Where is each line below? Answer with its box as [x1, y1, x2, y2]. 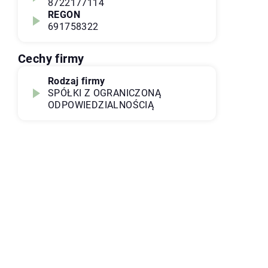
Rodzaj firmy [48, 75, 105, 87]
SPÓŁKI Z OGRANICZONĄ [48, 87, 161, 99]
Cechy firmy [18, 51, 84, 66]
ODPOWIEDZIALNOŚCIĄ [48, 99, 154, 111]
